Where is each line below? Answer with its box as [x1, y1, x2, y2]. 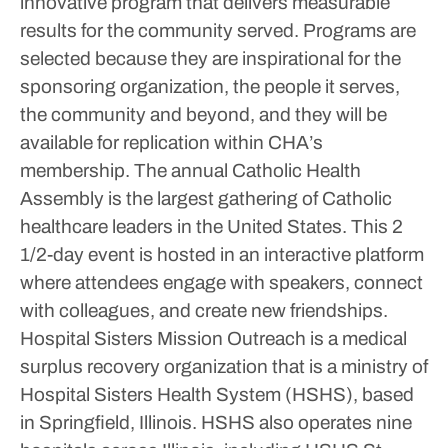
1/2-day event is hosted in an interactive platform [20, 244, 424, 265]
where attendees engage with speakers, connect [20, 272, 423, 293]
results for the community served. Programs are [20, 20, 416, 41]
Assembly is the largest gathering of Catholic [20, 188, 392, 209]
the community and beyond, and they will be [20, 104, 387, 125]
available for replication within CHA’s [20, 132, 323, 153]
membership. [20, 160, 130, 181]
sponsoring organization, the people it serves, [20, 76, 400, 97]
